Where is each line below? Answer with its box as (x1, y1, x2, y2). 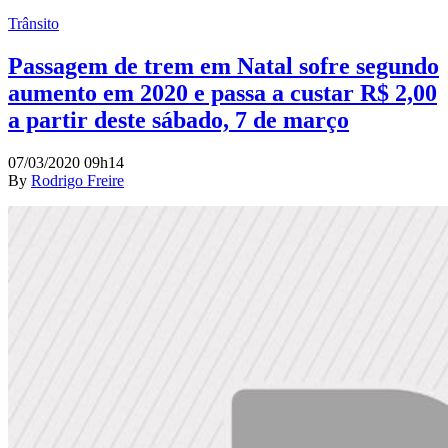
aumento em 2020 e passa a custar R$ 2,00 (8, 79, 437, 106)
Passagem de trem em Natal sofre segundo (8, 52, 439, 79)
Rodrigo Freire (31, 171, 124, 189)
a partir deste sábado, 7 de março (8, 106, 349, 133)
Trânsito (8, 14, 59, 32)
